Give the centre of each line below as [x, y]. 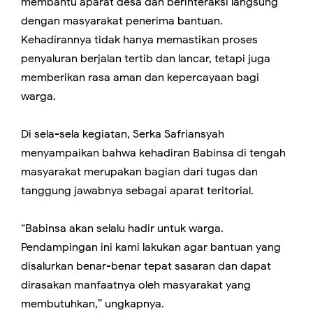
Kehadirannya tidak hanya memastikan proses [139, 40]
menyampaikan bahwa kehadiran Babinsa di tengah [153, 153]
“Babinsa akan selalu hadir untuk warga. [122, 229]
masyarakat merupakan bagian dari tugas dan [139, 172]
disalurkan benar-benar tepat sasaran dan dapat [146, 267]
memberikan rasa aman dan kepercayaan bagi [140, 78]
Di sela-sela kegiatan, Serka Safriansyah [123, 134]
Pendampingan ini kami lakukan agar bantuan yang [151, 248]
